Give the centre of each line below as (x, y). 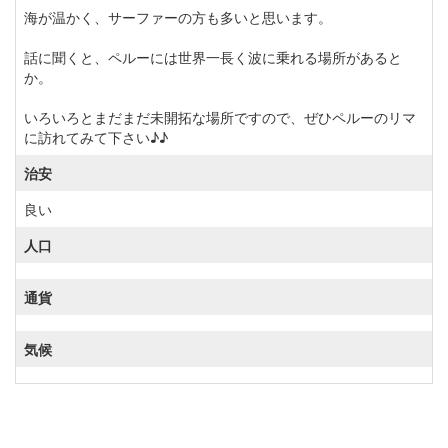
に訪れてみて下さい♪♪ (96, 137)
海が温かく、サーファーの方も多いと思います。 (178, 17)
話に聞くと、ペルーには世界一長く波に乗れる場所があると (213, 57)
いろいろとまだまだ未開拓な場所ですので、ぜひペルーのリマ (220, 117)
